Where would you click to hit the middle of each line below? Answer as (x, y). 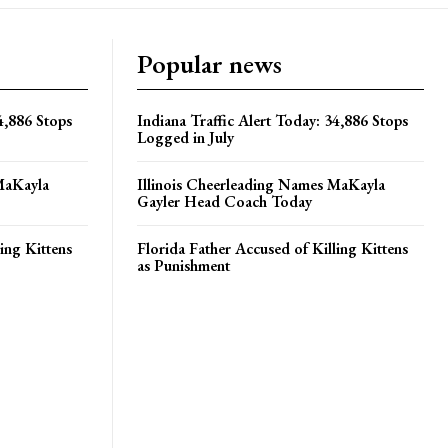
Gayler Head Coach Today (224, 201)
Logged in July (185, 137)
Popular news (209, 63)
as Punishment (183, 265)
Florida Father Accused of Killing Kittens (272, 248)
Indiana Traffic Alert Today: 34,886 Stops (272, 120)
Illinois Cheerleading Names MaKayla (261, 184)
